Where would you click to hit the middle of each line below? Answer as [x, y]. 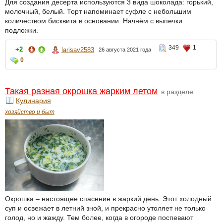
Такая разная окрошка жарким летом [81, 91]
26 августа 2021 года [125, 50]
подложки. [22, 30]
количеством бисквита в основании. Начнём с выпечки [94, 21]
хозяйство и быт [30, 112]
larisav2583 [78, 50]
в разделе [176, 92]
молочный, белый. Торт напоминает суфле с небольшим [98, 12]
